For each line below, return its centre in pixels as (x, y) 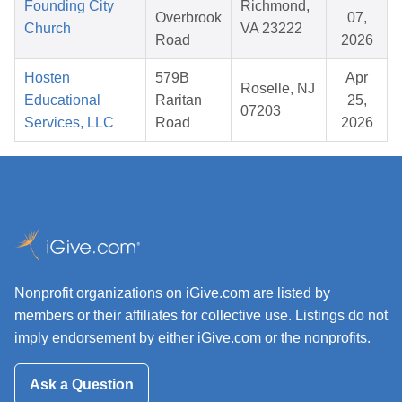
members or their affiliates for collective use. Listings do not (201, 316)
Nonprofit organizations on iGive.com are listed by (172, 293)
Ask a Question (82, 384)
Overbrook (188, 18)
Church (48, 29)
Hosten (47, 78)
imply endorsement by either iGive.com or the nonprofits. (192, 338)
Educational (62, 100)
